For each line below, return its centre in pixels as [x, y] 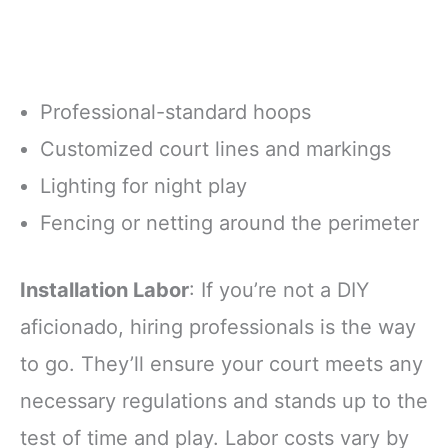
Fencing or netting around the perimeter [229, 223]
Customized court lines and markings [215, 149]
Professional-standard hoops [175, 112]
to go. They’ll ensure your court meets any [221, 364]
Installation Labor [104, 290]
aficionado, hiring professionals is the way [218, 327]
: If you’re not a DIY [279, 290]
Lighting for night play [143, 186]
